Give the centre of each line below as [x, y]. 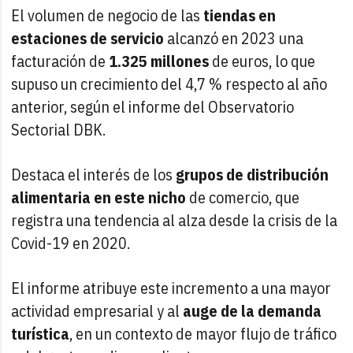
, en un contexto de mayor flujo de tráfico [203, 333]
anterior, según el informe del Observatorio [153, 106]
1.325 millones [161, 61]
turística [41, 333]
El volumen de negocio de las [108, 15]
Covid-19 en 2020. [72, 243]
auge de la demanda [253, 310]
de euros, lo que [264, 61]
